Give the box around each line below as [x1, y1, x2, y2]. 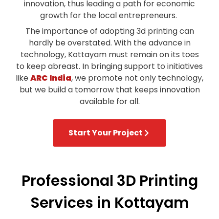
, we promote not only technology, [71, 72, 203, 84]
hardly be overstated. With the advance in [28, 37, 191, 49]
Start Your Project [68, 127, 143, 139]
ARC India [30, 72, 71, 84]
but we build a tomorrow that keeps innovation [19, 84, 200, 96]
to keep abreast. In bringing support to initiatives [16, 61, 203, 72]
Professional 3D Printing [21, 171, 198, 192]
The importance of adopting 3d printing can [25, 25, 194, 37]
